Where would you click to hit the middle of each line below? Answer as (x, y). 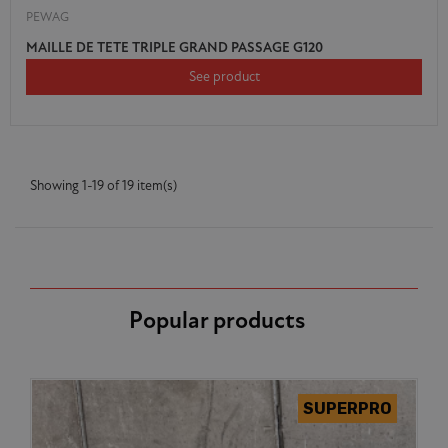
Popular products (216, 321)
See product (224, 77)
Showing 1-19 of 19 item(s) (103, 186)
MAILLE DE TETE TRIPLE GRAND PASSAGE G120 (174, 48)
